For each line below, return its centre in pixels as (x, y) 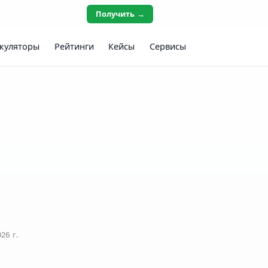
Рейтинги (74, 47)
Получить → (120, 14)
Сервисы (167, 47)
